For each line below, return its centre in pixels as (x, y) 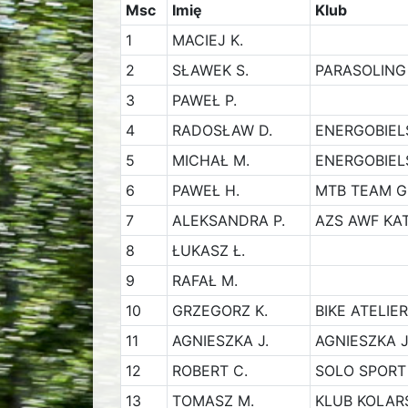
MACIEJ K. (207, 40)
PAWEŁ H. (205, 190)
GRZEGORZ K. (219, 311)
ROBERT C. (209, 371)
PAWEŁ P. (204, 100)
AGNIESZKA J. (220, 341)
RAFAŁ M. (204, 280)
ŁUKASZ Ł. (208, 250)
